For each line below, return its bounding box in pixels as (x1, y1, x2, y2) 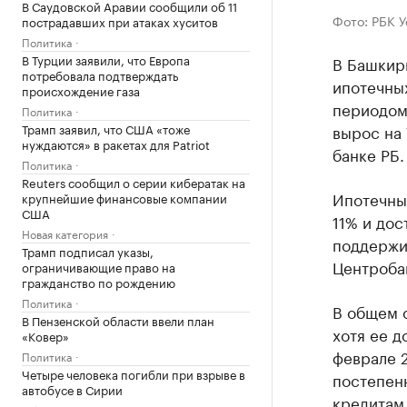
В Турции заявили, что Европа (22, 50, 190, 68)
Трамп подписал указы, (22, 242, 154, 260)
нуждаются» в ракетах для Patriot (22, 134, 210, 153)
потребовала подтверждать (22, 65, 178, 84)
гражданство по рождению (22, 273, 175, 291)
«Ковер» (22, 326, 69, 344)
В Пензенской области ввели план (22, 311, 214, 329)
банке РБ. (332, 142, 404, 165)
